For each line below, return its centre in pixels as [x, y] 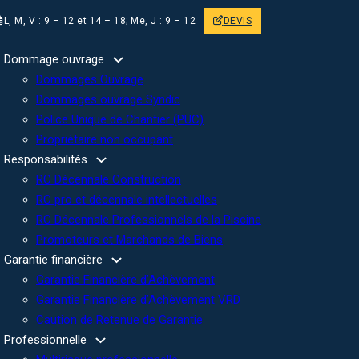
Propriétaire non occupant [105, 139]
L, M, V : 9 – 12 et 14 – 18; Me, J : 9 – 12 [99, 21]
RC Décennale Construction [109, 179]
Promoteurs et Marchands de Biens [129, 240]
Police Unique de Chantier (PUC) [120, 119]
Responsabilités [46, 159]
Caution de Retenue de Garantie [119, 320]
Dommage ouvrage [54, 59]
